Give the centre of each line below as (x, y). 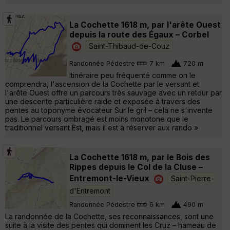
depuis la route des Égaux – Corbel (139, 34)
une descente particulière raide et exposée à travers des (103, 101)
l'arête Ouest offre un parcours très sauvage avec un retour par (113, 92)
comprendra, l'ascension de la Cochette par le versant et (102, 84)
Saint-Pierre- (193, 178)
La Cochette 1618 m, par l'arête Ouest (145, 25)
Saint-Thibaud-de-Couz (129, 46)
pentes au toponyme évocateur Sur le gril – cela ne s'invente (109, 110)
